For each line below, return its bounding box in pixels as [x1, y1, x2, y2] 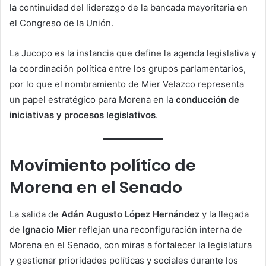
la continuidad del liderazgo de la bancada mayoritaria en [9, 2, 248, 14]
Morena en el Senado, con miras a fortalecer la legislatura [9, 239, 252, 251]
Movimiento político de [9, 154, 196, 177]
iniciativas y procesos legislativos [9, 109, 156, 121]
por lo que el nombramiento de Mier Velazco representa [9, 78, 244, 90]
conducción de [176, 94, 239, 106]
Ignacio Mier [23, 223, 76, 235]
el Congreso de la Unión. [9, 17, 113, 29]
